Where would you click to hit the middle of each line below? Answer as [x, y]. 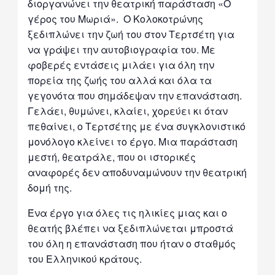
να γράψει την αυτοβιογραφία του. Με [122, 49]
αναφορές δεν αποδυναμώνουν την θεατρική [137, 172]
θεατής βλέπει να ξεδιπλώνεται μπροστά [131, 228]
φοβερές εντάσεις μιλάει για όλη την [121, 64]
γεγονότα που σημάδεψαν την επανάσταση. [135, 95]
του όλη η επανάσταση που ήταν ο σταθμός [132, 243]
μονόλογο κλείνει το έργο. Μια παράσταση [133, 141]
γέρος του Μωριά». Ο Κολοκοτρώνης [116, 18]
